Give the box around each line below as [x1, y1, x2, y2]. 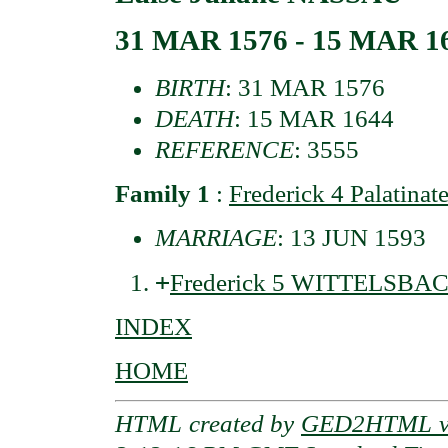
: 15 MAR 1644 [234, 104, 394, 132]
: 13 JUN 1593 [277, 224, 426, 252]
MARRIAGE [155, 224, 277, 252]
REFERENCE [155, 135, 294, 163]
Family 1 [115, 179, 210, 207]
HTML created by [115, 410, 301, 438]
